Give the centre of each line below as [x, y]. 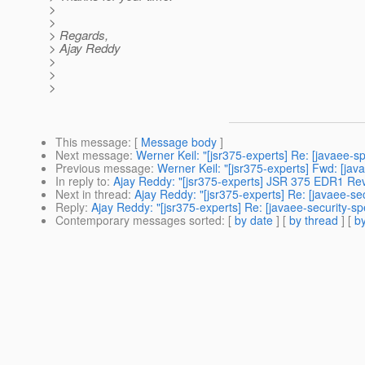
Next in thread [92, 194]
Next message [92, 155]
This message [92, 142]
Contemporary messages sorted [139, 220]
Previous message [103, 168]
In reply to [81, 181]
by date [254, 220]
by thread [314, 220]
